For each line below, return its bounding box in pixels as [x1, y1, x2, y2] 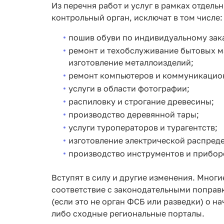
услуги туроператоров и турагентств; [68, 122, 217, 133]
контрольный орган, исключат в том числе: [51, 12, 222, 23]
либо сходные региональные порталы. [51, 208, 204, 219]
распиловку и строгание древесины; [68, 96, 214, 107]
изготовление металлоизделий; [68, 57, 193, 68]
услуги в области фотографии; [68, 83, 189, 94]
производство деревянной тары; [68, 109, 199, 120]
